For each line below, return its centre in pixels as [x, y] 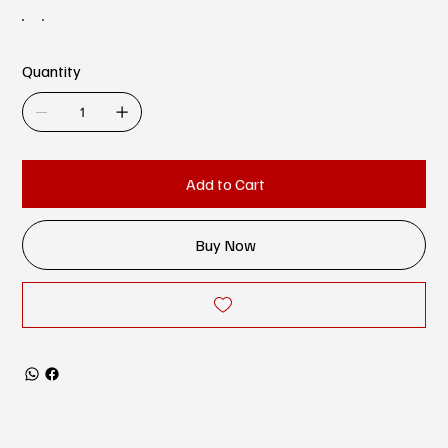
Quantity [52, 71]
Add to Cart [225, 184]
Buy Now [225, 245]
